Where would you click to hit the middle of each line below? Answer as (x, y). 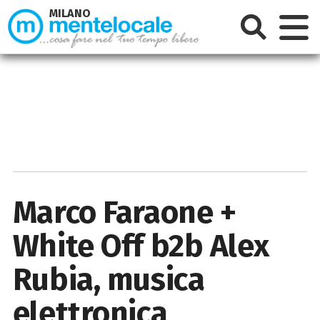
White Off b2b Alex (141, 246)
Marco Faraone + (124, 212)
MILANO (70, 14)
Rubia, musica (109, 279)
